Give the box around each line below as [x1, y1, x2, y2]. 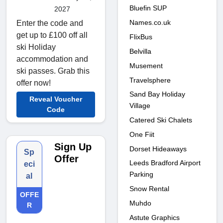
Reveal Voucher [29, 95, 82, 104]
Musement [129, 61, 163, 70]
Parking [129, 170, 153, 178]
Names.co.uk [129, 18, 171, 26]
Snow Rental [129, 184, 169, 193]
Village [129, 101, 150, 110]
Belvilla [129, 47, 151, 55]
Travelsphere [129, 76, 171, 84]
